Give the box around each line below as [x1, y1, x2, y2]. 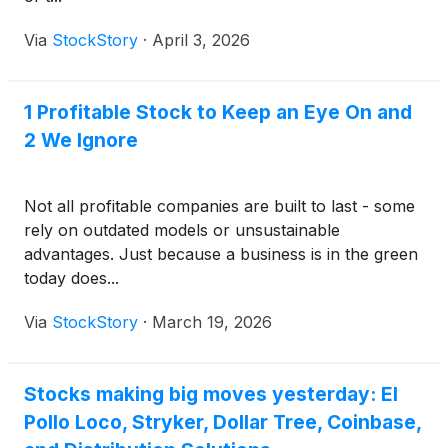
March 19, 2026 [152, 312, 272, 332]
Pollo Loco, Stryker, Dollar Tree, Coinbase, [24, 410, 421, 434]
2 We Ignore [24, 128, 138, 152]
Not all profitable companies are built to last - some [24, 196, 415, 216]
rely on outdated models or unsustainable [24, 220, 340, 240]
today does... [24, 268, 119, 288]
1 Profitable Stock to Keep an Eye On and [24, 100, 412, 124]
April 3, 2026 [152, 30, 250, 50]
